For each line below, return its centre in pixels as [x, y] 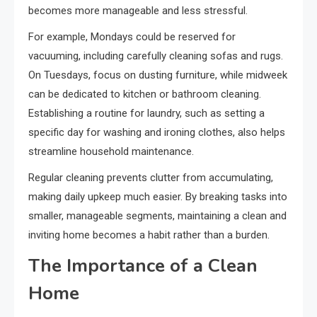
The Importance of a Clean [143, 265]
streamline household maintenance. [111, 151]
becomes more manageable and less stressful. [138, 10]
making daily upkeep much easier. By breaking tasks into [158, 196]
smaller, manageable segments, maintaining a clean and [157, 215]
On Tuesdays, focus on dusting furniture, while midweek [158, 75]
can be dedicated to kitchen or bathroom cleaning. [145, 94]
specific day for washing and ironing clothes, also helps [157, 132]
